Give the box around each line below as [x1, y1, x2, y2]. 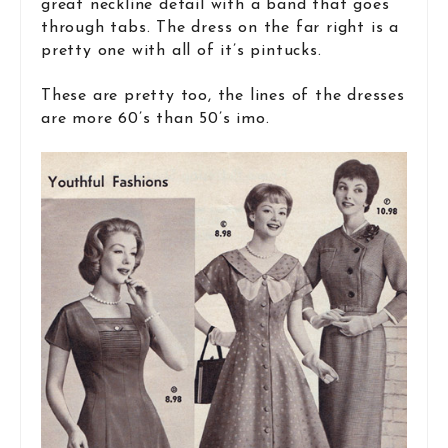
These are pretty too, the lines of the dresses [41, 87, 405, 104]
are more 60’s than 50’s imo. [41, 110, 270, 127]
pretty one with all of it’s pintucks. [41, 43, 322, 60]
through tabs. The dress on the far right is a [41, 20, 399, 37]
